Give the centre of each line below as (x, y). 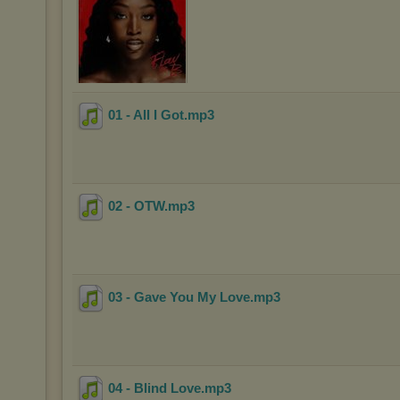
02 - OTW (136, 206)
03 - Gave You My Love (179, 297)
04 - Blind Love (154, 388)
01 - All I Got (146, 115)
